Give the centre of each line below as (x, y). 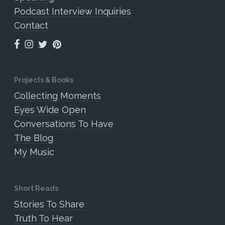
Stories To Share (49, 204)
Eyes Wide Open (50, 110)
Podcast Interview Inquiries (73, 11)
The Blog (34, 138)
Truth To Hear (43, 218)
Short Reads (36, 188)
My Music (34, 152)
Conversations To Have (64, 124)
